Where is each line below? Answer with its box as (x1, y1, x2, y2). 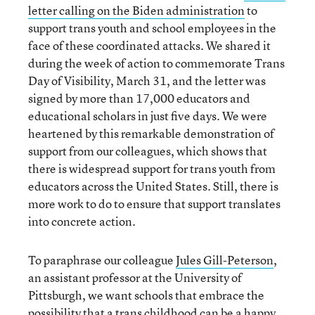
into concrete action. (28, 212, 136, 229)
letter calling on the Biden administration (28, 1, 245, 18)
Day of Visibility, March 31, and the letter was (28, 72, 266, 89)
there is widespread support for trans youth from (28, 160, 276, 176)
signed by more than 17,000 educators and (28, 89, 250, 106)
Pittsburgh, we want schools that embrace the (28, 286, 264, 303)
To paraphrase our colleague (28, 251, 176, 268)
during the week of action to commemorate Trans (28, 54, 285, 71)
